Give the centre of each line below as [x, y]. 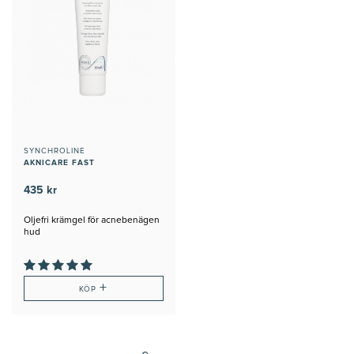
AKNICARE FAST [59, 162]
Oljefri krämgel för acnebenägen [92, 220]
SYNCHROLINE [55, 151]
